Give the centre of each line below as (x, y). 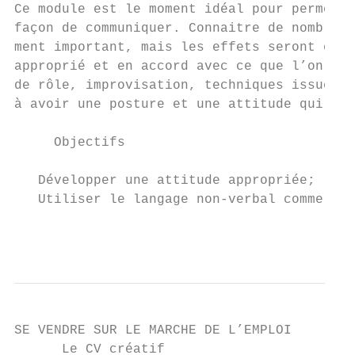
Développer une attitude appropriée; (165, 181)
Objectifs (70, 143)
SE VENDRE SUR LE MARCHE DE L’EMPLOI (153, 330)
